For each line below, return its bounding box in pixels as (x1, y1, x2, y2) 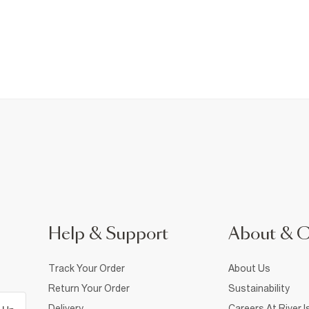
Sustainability (228, 282, 290, 294)
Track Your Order (48, 262, 125, 274)
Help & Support (48, 226, 168, 243)
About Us (228, 262, 270, 274)
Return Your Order (48, 282, 130, 294)
